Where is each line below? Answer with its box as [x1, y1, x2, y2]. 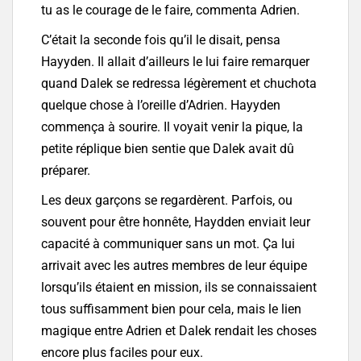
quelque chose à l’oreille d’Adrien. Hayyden [41, 98, 280, 114]
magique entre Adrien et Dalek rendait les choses [41, 323, 317, 339]
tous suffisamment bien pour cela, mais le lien [41, 301, 301, 317]
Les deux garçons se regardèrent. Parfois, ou [41, 193, 293, 209]
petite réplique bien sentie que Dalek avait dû [41, 141, 294, 157]
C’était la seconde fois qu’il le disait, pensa [41, 32, 280, 48]
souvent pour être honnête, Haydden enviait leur [41, 214, 310, 230]
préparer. [41, 163, 90, 179]
